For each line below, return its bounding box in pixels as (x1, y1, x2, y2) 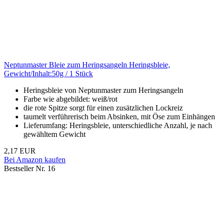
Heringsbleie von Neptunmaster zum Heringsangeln (23, 86, 183, 95)
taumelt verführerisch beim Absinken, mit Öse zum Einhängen (23, 112, 215, 121)
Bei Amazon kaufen (4, 155, 66, 164)
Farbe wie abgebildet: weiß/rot (23, 95, 117, 104)
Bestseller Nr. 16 (4, 164, 55, 173)
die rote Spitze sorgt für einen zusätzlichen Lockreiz (23, 104, 183, 112)
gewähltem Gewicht (23, 130, 86, 139)
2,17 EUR (4, 147, 36, 155)
